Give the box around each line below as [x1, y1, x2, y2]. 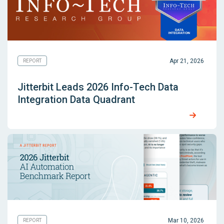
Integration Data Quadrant [17, 93, 135, 106]
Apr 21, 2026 [169, 57, 204, 64]
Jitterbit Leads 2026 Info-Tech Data [17, 81, 178, 93]
